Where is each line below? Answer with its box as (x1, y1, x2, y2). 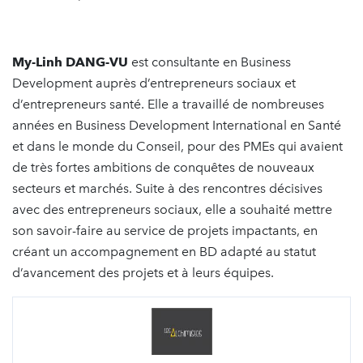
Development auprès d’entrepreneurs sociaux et (12, 75, 296, 91)
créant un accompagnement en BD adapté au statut (12, 244, 316, 259)
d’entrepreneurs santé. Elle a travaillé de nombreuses (12, 96, 324, 112)
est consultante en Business (128, 54, 291, 70)
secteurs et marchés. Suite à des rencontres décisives (12, 181, 322, 196)
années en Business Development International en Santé (12, 117, 341, 133)
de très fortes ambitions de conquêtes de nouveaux (12, 160, 314, 175)
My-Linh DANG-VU (12, 54, 128, 70)
